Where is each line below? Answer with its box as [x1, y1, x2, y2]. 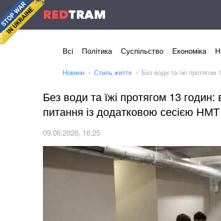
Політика [82, 45, 112, 56]
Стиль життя [94, 68, 132, 77]
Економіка [172, 45, 206, 56]
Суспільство [121, 45, 163, 56]
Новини [63, 68, 84, 77]
